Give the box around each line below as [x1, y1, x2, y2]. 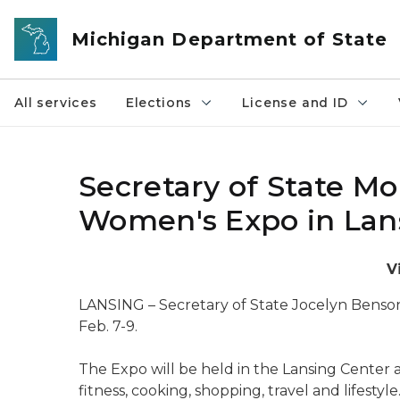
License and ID [242, 95, 348, 111]
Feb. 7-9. [79, 318, 137, 335]
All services [14, 95, 97, 111]
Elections [125, 95, 193, 111]
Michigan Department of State [71, 29, 388, 50]
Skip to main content [8, 11, 153, 27]
